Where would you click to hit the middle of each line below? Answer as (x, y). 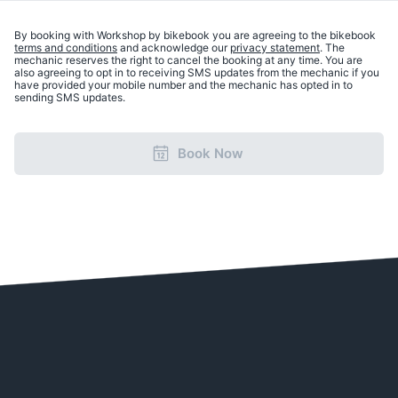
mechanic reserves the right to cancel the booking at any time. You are (188, 60)
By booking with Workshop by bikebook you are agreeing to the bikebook (195, 35)
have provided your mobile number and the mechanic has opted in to (183, 85)
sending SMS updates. (70, 97)
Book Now (211, 153)
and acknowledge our (174, 48)
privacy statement (275, 48)
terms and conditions (66, 48)
